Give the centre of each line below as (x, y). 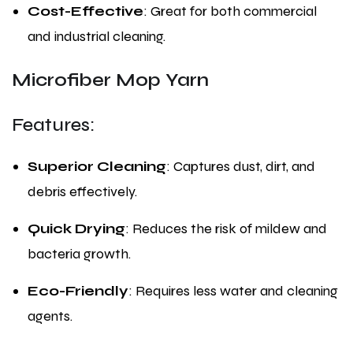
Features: (53, 125)
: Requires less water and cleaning (233, 291)
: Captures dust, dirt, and (241, 167)
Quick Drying (76, 229)
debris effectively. (82, 192)
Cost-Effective (85, 11)
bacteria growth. (79, 254)
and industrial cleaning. (97, 37)
